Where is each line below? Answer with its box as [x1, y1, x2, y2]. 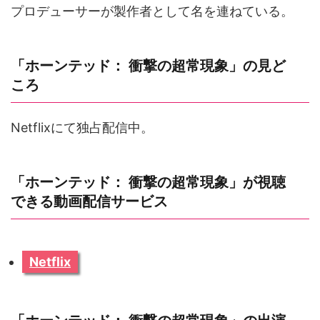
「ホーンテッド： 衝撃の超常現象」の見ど [11, 57, 286, 75]
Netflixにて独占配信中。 [11, 120, 154, 136]
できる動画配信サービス [11, 193, 168, 211]
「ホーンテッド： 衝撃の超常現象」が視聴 [11, 174, 286, 191]
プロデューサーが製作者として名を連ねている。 [11, 4, 294, 19]
